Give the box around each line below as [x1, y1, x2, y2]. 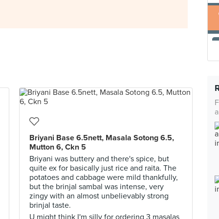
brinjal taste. [29, 200, 71, 210]
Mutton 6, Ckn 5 [29, 142, 86, 152]
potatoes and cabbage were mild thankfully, [29, 173, 178, 182]
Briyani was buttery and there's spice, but [29, 154, 169, 164]
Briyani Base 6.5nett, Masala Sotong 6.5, [29, 133, 174, 143]
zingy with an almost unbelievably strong [29, 191, 169, 201]
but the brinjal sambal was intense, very [29, 182, 164, 192]
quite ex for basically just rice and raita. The [29, 163, 176, 173]
